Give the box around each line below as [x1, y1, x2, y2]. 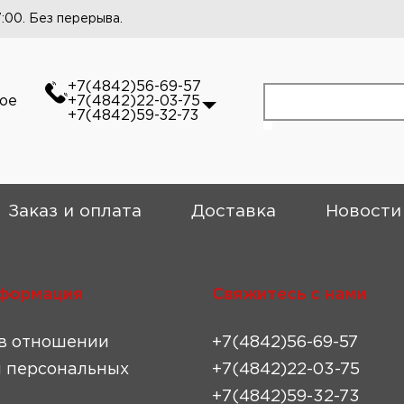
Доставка [190, 204, 276, 219]
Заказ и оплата [7, 204, 142, 219]
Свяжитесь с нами [212, 288, 366, 302]
